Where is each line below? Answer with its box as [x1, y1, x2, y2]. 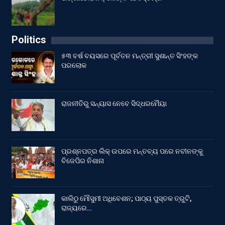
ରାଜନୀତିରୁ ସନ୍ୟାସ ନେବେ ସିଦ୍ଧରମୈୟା [61, 99, 167, 108]
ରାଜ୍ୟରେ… [61, 204, 92, 212]
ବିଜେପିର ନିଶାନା [61, 156, 104, 165]
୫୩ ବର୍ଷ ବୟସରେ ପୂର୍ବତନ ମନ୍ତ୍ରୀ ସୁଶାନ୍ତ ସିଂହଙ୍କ [61, 52, 198, 60]
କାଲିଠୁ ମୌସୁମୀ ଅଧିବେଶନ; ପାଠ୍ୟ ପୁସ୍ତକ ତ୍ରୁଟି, [61, 194, 191, 203]
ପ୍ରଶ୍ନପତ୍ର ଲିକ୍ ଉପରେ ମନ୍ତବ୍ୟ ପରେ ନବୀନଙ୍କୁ [61, 147, 203, 155]
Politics [12, 34, 46, 46]
